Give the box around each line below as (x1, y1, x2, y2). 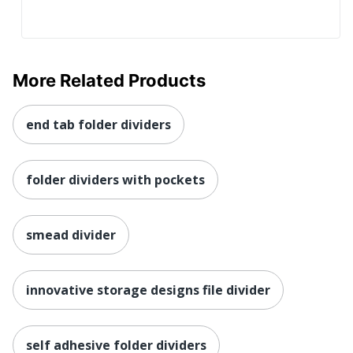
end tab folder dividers (26, 115, 171, 133)
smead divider (26, 225, 116, 243)
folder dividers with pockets (26, 170, 205, 188)
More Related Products (13, 69, 206, 91)
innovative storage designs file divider (26, 281, 270, 299)
